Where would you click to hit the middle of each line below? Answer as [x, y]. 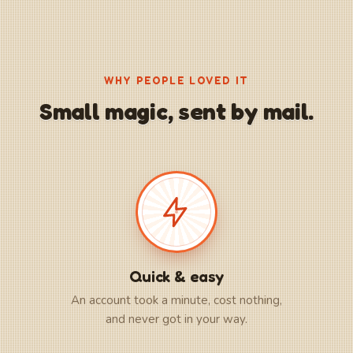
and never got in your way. [176, 319]
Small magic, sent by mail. [176, 111]
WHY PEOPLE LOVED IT [176, 80]
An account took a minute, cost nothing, [176, 300]
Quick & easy [176, 277]
